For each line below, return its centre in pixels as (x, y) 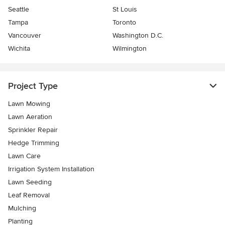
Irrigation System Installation (51, 169)
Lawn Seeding (30, 182)
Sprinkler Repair (33, 130)
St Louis (125, 10)
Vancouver (25, 36)
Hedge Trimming (34, 143)
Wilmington (130, 49)
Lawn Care (24, 156)
